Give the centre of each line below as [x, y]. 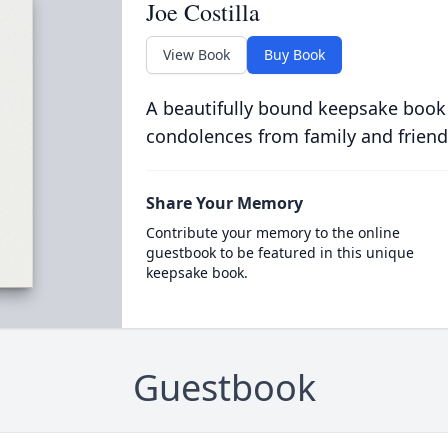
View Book [196, 54]
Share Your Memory [224, 203]
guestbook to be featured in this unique [279, 252]
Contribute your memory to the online [272, 232]
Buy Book [294, 54]
